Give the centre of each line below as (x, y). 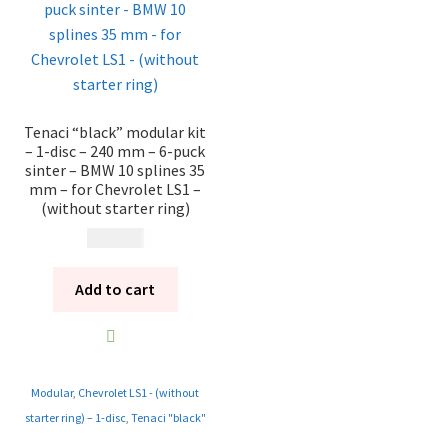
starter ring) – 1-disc (75, 418)
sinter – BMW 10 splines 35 (115, 169)
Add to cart (115, 289)
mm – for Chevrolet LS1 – (115, 188)
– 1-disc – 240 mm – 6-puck (115, 150)
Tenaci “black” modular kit (115, 131)
